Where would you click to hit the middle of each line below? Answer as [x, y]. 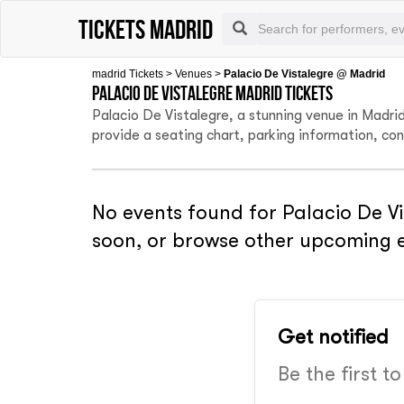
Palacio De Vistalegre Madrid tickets [212, 93]
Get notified [333, 337]
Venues [193, 74]
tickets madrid [146, 29]
